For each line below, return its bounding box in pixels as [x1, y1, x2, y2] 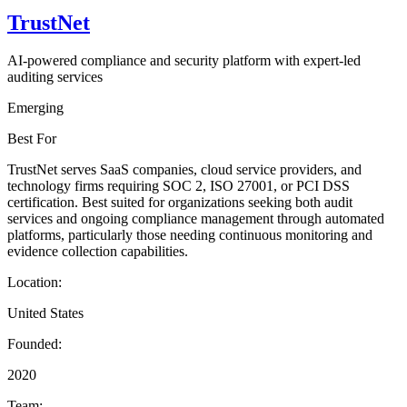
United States [7, 305, 84, 322]
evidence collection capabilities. [7, 243, 188, 260]
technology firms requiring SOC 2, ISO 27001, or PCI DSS [7, 178, 350, 194]
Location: [7, 274, 62, 291]
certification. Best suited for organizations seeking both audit [7, 194, 352, 211]
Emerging [7, 100, 64, 116]
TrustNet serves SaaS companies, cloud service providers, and [7, 162, 362, 178]
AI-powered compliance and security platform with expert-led [7, 53, 361, 69]
